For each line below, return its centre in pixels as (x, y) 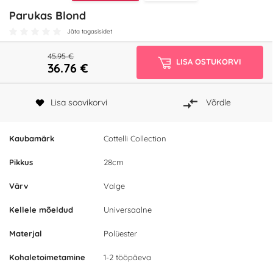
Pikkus (21, 162)
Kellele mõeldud (41, 210)
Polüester (120, 234)
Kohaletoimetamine (47, 257)
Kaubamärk (32, 139)
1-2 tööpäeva (127, 257)
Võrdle (218, 103)
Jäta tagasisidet (90, 31)
